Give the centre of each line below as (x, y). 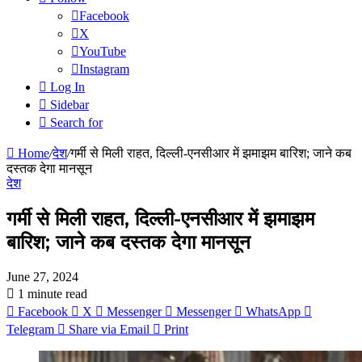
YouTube (103, 51)
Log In (67, 87)
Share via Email (109, 329)
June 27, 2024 (42, 276)
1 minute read (51, 293)
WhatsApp (273, 311)
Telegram (30, 329)
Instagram (104, 69)
